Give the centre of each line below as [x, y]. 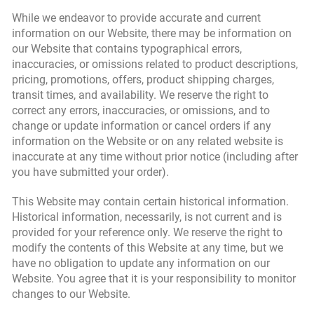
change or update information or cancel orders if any [142, 126]
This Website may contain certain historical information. [150, 202]
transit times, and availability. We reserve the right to [140, 95]
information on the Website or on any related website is [148, 141]
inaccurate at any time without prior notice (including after [155, 157]
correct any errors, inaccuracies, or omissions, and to [141, 110]
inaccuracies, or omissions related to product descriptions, [155, 64]
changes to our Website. [71, 294]
